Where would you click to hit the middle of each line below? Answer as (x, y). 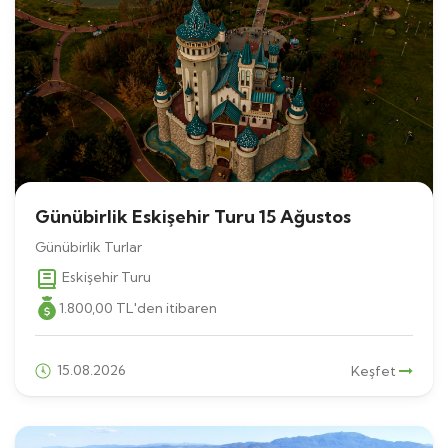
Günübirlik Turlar (88, 247)
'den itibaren (175, 308)
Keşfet (375, 371)
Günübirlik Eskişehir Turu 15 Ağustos (193, 217)
